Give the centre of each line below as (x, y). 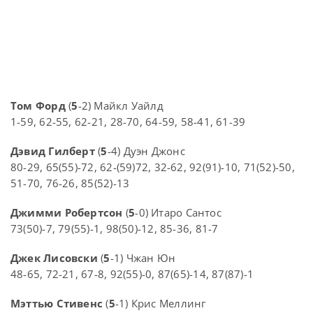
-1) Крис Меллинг (160, 304)
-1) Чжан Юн (143, 258)
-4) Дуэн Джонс (146, 151)
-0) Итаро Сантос (178, 213)
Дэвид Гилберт (53, 151)
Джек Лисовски (54, 258)
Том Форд (38, 106)
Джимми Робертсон (67, 213)
